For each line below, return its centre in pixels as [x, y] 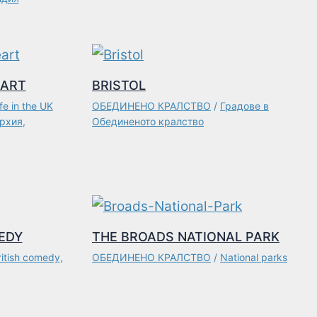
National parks [254, 257]
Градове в [244, 105]
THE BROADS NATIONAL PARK [186, 236]
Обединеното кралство [148, 121]
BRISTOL [119, 85]
